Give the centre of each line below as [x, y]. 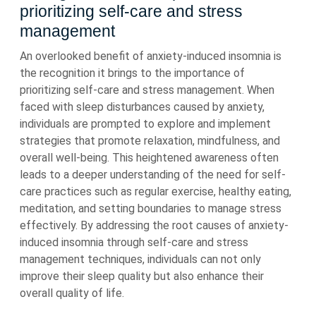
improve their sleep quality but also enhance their [142, 276]
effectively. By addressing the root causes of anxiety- [154, 225]
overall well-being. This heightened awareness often [149, 158]
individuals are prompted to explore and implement [145, 124]
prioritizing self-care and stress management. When [147, 90]
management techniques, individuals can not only [140, 259]
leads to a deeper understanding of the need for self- [153, 175]
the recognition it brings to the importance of [132, 73]
